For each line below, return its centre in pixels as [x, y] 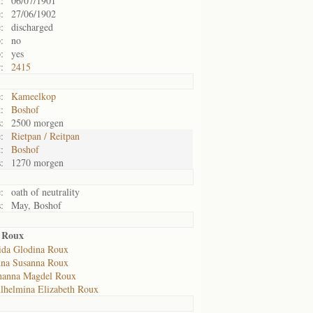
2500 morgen [37, 123]
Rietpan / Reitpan [45, 136]
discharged [32, 27]
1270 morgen [37, 162]
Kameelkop [34, 96]
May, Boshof [36, 205]
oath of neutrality [45, 192]
